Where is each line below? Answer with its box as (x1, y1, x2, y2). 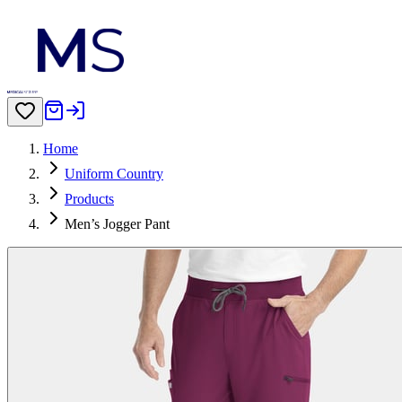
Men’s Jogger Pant (65, 216, 170, 232)
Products (65, 191, 114, 206)
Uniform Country (65, 166, 163, 181)
